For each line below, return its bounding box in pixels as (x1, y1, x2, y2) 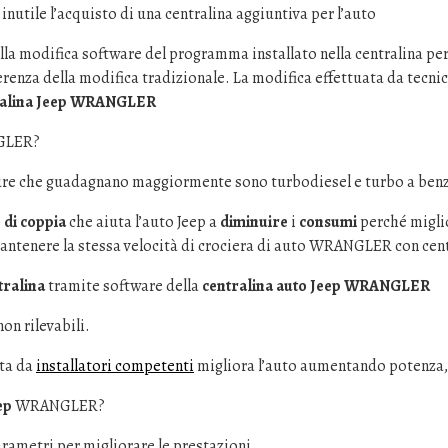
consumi (299, 211, 357, 233)
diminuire (220, 211, 288, 233)
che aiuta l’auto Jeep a (66, 211, 220, 233)
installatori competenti (36, 355, 194, 377)
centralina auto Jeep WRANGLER (202, 275, 430, 297)
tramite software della (45, 275, 202, 297)
